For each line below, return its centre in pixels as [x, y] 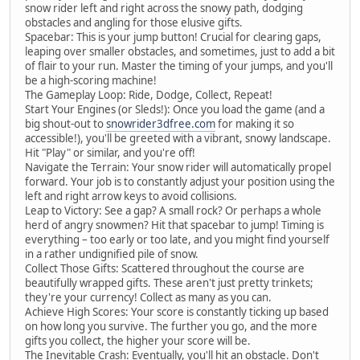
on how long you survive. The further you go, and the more [171, 326]
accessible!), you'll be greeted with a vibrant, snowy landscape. [178, 138]
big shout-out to [65, 123]
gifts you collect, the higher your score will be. [138, 340]
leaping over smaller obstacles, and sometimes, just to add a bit [180, 51]
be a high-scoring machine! [91, 80]
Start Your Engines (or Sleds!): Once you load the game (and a [175, 109]
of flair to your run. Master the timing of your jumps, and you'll [179, 65]
